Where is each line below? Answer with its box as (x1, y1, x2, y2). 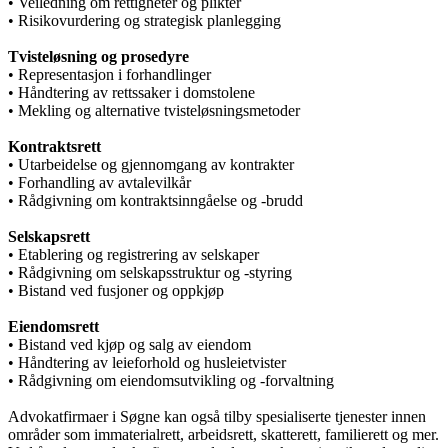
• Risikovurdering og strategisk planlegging (8, 11, 281, 29)
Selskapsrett (8, 227, 90, 245)
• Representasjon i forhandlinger (8, 65, 211, 83)
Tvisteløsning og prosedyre (8, 47, 189, 65)
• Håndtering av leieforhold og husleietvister (8, 353, 286, 371)
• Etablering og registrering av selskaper (8, 245, 259, 263)
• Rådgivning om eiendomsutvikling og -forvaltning (8, 371, 334, 389)
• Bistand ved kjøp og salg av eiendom (8, 335, 251, 353)
